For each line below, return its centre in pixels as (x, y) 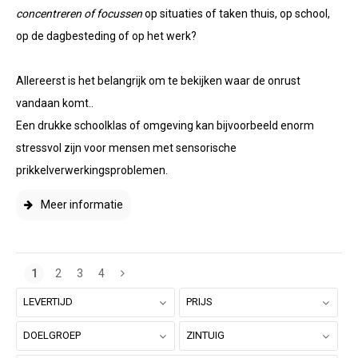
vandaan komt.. (55, 103)
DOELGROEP (52, 335)
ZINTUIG (205, 335)
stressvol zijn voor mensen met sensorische (126, 148)
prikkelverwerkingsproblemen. (92, 170)
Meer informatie (82, 205)
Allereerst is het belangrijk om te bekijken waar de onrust (158, 81)
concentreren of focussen (79, 14)
